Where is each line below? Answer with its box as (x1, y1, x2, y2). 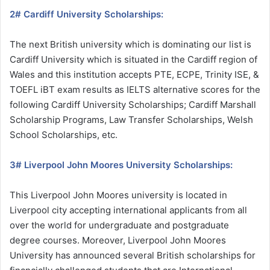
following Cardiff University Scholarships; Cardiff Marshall (10, 98, 256, 110)
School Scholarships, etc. (10, 128, 118, 140)
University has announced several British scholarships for (10, 249, 256, 261)
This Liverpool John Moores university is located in (10, 189, 227, 201)
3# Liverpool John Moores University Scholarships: (10, 159, 233, 171)
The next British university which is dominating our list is (10, 38, 251, 50)
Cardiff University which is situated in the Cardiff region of (10, 53, 257, 65)
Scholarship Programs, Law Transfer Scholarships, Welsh (10, 113, 253, 125)
